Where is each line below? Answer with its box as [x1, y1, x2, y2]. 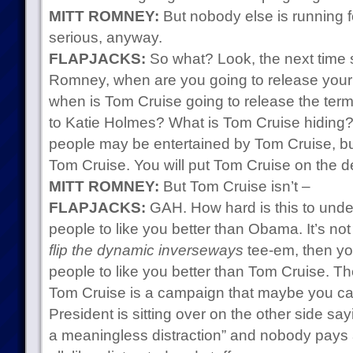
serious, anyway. [48, 29, 162, 46]
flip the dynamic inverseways [48, 242, 243, 258]
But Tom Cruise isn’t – [158, 178, 310, 195]
